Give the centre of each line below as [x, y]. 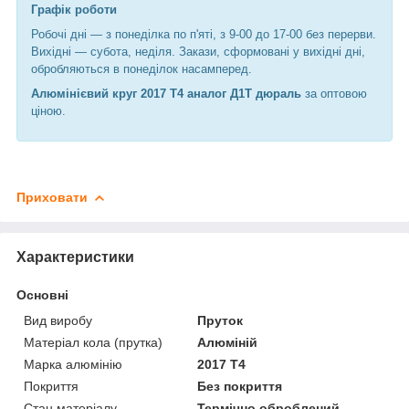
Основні [42, 294]
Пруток [220, 320]
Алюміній [228, 342]
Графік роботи [74, 9]
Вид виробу [58, 320]
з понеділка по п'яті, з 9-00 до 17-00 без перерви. [241, 34]
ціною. [48, 110]
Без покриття [240, 386]
